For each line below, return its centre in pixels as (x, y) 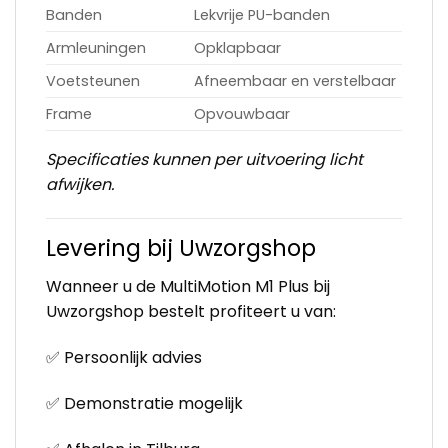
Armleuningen (96, 48)
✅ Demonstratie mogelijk (144, 403)
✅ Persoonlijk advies (124, 358)
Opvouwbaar (242, 114)
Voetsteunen (93, 81)
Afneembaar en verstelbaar (295, 81)
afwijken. (80, 185)
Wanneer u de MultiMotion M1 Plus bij (188, 287)
